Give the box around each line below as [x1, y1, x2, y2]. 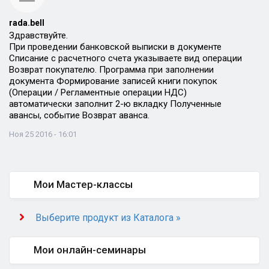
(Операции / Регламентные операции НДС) [9, 87, 187, 98]
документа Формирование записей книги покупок [9, 76, 217, 86]
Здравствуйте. [9, 30, 68, 41]
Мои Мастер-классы [34, 178, 133, 190]
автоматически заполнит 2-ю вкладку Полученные [9, 98, 222, 109]
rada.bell [9, 18, 44, 28]
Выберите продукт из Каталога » [35, 212, 181, 223]
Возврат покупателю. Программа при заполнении [9, 64, 214, 75]
